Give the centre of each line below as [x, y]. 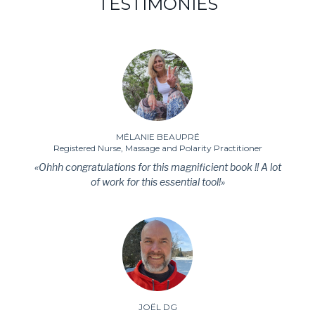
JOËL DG [157, 307]
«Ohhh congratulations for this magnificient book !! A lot [157, 167]
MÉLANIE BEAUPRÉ [157, 136]
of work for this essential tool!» [157, 181]
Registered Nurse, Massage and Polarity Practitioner [157, 148]
